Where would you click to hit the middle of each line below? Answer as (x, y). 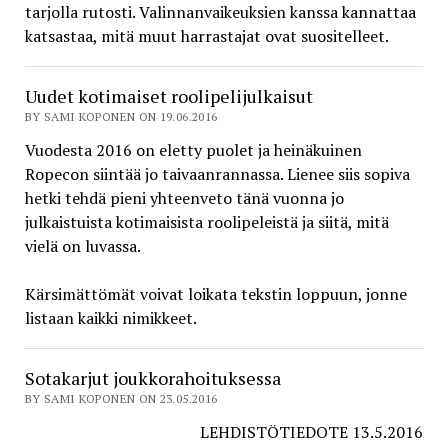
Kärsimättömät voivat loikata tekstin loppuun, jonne (215, 294)
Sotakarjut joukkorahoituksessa (152, 378)
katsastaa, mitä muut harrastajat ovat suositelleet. (206, 36)
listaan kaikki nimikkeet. (110, 318)
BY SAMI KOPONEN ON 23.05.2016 (121, 399)
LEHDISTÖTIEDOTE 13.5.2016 (312, 432)
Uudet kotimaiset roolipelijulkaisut (168, 96)
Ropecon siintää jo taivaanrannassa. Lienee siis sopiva (217, 174)
